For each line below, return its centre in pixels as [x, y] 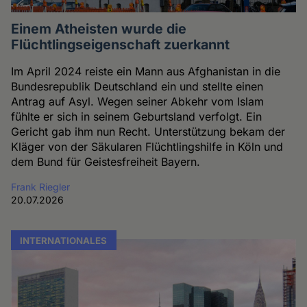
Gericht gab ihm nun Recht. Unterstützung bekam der [148, 132]
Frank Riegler [41, 187]
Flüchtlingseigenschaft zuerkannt [121, 45]
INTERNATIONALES [64, 240]
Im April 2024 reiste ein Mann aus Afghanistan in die [146, 72]
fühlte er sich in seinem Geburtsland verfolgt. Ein [137, 117]
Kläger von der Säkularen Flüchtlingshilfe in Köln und [147, 147]
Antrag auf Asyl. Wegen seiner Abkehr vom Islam [138, 102]
